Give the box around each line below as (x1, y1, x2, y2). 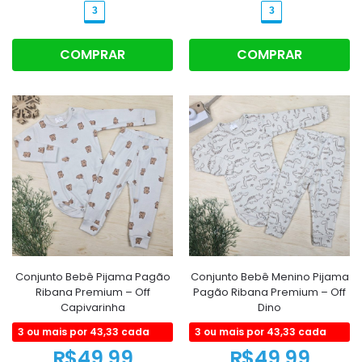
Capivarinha (60, 299, 125, 315)
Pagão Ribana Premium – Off (193, 284, 346, 300)
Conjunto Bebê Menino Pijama (190, 268, 349, 284)
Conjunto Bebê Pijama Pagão (15, 268, 170, 284)
